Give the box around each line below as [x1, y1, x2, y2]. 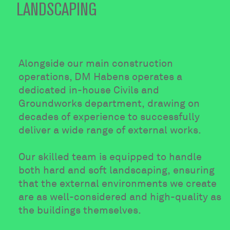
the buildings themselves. [18, 204, 142, 217]
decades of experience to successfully [18, 110, 200, 124]
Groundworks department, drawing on [18, 97, 200, 110]
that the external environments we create [18, 177, 217, 190]
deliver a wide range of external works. [18, 124, 202, 137]
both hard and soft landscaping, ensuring [18, 164, 215, 177]
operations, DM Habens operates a [18, 70, 183, 84]
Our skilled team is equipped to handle [18, 150, 202, 164]
